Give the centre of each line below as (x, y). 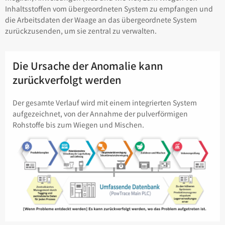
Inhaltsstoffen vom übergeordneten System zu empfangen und (109, 8)
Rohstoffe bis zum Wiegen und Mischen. (78, 124)
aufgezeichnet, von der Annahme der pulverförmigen (100, 113)
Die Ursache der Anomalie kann (88, 65)
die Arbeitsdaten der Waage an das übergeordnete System (101, 19)
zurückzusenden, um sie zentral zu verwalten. (81, 30)
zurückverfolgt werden (67, 79)
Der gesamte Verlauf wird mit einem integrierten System (105, 102)
